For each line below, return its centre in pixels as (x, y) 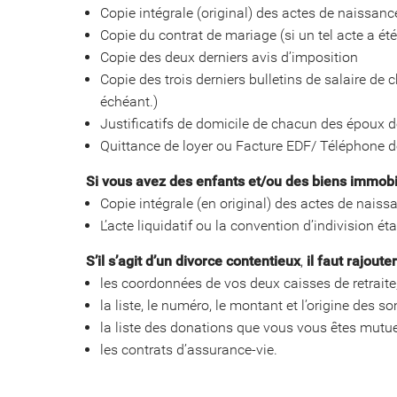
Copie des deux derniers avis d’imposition (229, 57)
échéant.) (129, 101)
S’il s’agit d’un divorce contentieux (193, 261)
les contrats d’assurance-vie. (189, 349)
